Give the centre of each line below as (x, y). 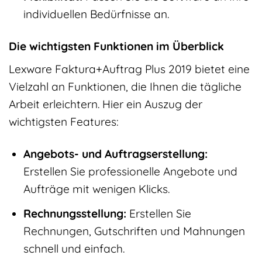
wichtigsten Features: (64, 122)
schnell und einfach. (74, 248)
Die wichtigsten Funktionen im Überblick (116, 46)
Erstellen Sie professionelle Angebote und (130, 172)
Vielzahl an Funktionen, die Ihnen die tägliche (125, 87)
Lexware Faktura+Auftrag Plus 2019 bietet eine (129, 69)
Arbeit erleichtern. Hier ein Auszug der (106, 104)
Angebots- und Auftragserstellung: (115, 154)
